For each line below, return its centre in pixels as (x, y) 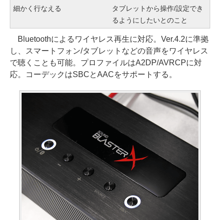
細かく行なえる (37, 8)
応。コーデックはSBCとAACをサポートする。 (93, 74)
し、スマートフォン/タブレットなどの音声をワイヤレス (109, 51)
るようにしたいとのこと (150, 20)
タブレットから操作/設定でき (158, 8)
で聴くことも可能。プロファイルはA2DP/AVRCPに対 (106, 63)
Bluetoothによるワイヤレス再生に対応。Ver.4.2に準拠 (109, 39)
